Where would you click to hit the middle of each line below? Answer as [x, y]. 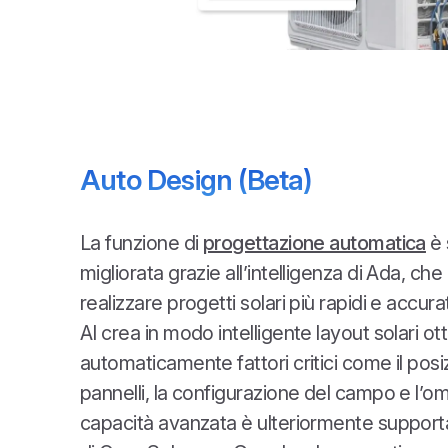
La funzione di [141, 243]
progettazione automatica [314, 243]
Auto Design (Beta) [196, 180]
